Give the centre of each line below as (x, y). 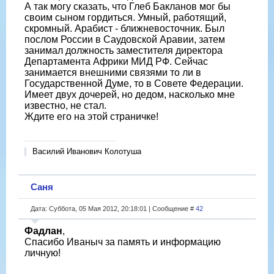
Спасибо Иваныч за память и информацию (123, 242)
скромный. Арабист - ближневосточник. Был (124, 28)
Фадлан (43, 231)
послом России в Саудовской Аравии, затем (125, 39)
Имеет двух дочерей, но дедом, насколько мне (130, 94)
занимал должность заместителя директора (124, 50)
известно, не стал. (65, 105)
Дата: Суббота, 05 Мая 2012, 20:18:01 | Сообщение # (113, 208)
